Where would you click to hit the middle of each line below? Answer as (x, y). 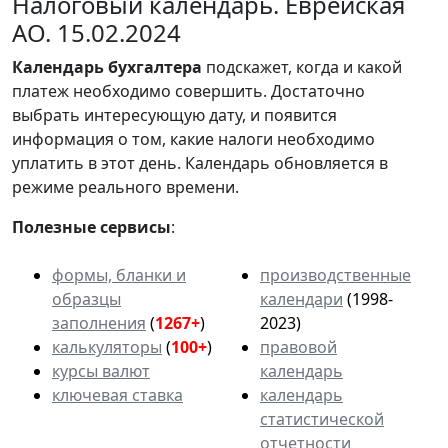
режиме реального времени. (125, 186)
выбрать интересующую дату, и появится (174, 114)
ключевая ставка (117, 394)
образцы (86, 298)
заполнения (99, 322)
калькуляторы (107, 346)
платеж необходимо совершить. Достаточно (188, 90)
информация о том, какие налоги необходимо (193, 138)
